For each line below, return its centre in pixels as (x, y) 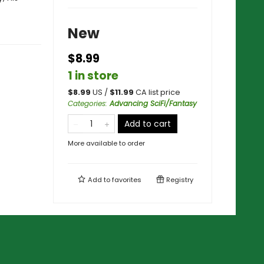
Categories (87, 103)
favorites (127, 180)
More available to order (106, 143)
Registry (179, 180)
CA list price (158, 92)
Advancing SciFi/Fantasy (153, 103)
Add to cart (148, 124)
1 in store (93, 76)
